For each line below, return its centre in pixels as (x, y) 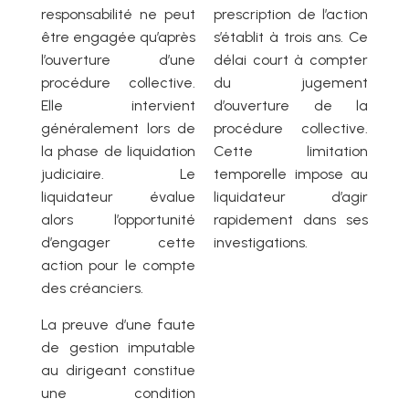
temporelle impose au (291, 174)
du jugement (291, 83)
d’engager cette (118, 243)
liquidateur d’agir (291, 197)
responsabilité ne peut (118, 15)
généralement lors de (118, 129)
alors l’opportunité (118, 220)
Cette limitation (291, 152)
